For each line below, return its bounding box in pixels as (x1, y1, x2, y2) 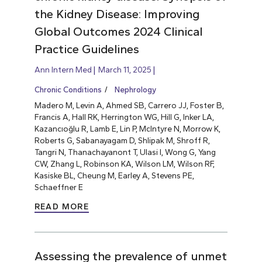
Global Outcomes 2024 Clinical (34, 24, 202, 39)
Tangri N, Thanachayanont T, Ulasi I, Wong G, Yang (34, 147, 216, 157)
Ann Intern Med (34, 64, 92, 74)
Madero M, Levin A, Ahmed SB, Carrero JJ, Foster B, (34, 100, 224, 110)
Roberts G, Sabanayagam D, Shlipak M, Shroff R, (34, 135, 210, 145)
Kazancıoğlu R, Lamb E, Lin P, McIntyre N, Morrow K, (34, 123, 220, 133)
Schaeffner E (34, 182, 83, 192)
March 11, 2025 (98, 64, 151, 74)
